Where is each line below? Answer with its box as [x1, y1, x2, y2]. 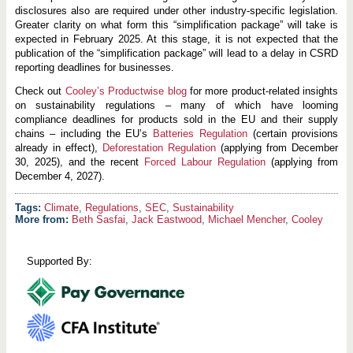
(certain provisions [247, 127, 339, 139]
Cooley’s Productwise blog [65, 84, 187, 97]
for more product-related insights [186, 84, 339, 97]
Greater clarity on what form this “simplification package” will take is [14, 18, 339, 31]
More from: [14, 213, 72, 225]
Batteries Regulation [153, 127, 247, 139]
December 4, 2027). [14, 169, 105, 182]
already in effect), [14, 141, 102, 154]
